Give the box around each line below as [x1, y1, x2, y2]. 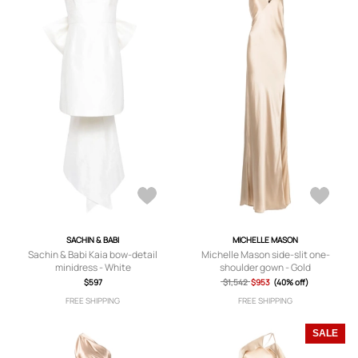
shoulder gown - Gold [220, 261, 311, 274]
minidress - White [54, 261, 131, 274]
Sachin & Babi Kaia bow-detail [28, 248, 157, 261]
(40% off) [272, 276, 308, 288]
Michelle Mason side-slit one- [201, 248, 330, 261]
